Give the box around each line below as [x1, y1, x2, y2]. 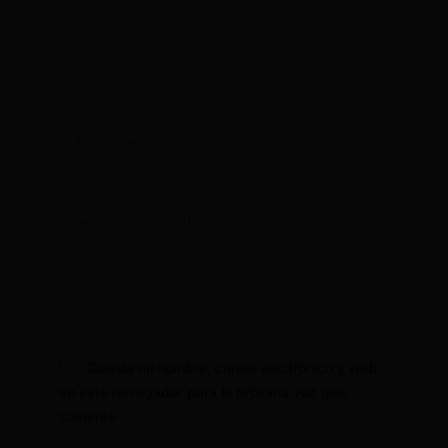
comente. [58, 406, 120, 424]
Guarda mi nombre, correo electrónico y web [85, 358, 378, 376]
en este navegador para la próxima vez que [58, 382, 346, 400]
